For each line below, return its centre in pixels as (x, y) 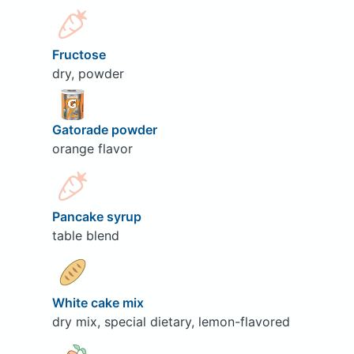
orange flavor (92, 149)
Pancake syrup (98, 216)
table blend (85, 235)
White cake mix (99, 302)
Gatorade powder (106, 130)
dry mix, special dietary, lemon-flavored (171, 321)
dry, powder (88, 73)
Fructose (80, 54)
